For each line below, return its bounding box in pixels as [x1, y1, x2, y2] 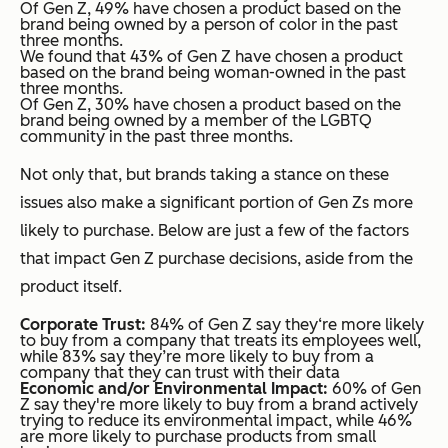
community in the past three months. [20, 127, 293, 147]
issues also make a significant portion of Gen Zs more [20, 193, 413, 213]
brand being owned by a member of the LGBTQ [20, 111, 372, 131]
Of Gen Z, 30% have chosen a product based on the [20, 95, 401, 115]
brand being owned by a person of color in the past [20, 15, 398, 35]
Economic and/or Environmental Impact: [20, 379, 332, 399]
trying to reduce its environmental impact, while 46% [20, 411, 412, 431]
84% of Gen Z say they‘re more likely [146, 315, 424, 335]
